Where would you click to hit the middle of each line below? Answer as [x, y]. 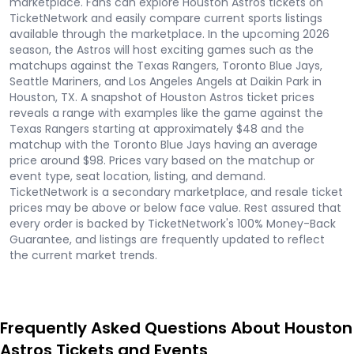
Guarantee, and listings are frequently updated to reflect [167, 239]
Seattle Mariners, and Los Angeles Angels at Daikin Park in [166, 81]
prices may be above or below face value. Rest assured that [175, 208]
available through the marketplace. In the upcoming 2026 [169, 34]
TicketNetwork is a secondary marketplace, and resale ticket [176, 192]
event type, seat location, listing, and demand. [137, 176]
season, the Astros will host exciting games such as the [162, 50]
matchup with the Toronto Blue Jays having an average [164, 145]
